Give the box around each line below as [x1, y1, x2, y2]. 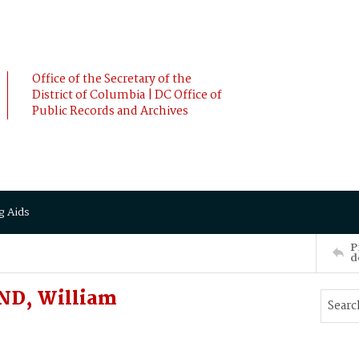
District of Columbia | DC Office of [32, 86, 222, 105]
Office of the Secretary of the [32, 70, 192, 89]
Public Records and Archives [32, 102, 188, 121]
